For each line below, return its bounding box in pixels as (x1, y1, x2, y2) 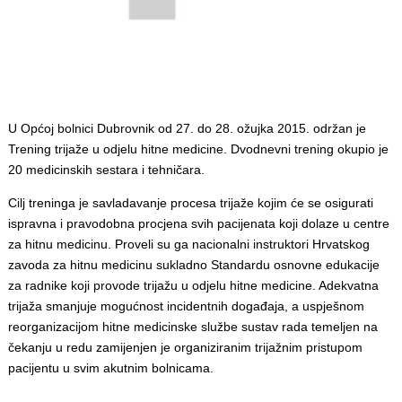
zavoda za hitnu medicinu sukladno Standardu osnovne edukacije (7, 257, 380, 272)
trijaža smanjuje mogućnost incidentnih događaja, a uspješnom (7, 298, 364, 313)
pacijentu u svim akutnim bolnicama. (7, 360, 214, 375)
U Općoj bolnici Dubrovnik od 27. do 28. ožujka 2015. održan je (7, 120, 366, 135)
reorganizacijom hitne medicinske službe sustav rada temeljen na (7, 319, 378, 334)
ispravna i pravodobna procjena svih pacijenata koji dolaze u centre (7, 215, 389, 231)
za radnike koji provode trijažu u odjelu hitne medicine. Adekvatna (7, 277, 379, 293)
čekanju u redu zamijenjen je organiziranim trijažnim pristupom (7, 339, 363, 354)
